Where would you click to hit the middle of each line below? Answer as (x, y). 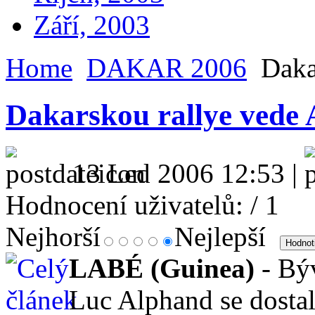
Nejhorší (53, 237)
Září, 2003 (92, 25)
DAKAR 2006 (167, 68)
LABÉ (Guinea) (162, 269)
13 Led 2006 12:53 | (188, 174)
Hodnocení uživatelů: (124, 205)
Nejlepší (224, 237)
